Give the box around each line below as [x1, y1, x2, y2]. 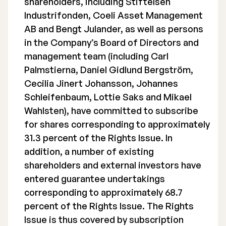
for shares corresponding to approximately [24, 119, 210, 130]
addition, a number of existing [24, 146, 154, 157]
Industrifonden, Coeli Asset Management [24, 10, 203, 21]
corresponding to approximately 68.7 [24, 187, 183, 198]
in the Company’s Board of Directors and [24, 37, 199, 48]
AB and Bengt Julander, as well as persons [24, 23, 203, 34]
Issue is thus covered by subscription [24, 214, 184, 225]
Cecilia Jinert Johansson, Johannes [24, 78, 178, 89]
